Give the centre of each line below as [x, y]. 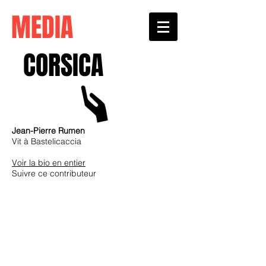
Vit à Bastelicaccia [47, 141]
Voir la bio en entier [49, 163]
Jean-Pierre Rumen [48, 131]
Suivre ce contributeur [54, 173]
